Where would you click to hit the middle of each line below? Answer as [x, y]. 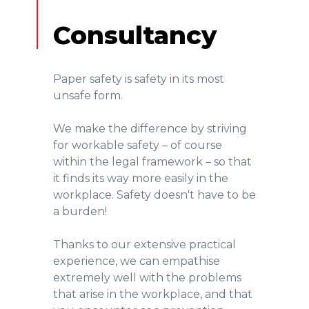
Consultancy [134, 35]
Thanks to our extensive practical [144, 244]
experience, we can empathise [136, 261]
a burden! [80, 211]
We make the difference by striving [150, 128]
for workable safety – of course [137, 145]
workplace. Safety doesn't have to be [154, 195]
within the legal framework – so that [152, 161]
